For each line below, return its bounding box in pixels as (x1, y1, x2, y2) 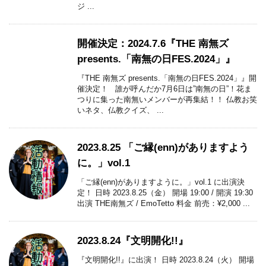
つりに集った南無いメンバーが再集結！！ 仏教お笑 (77, 94, 257, 104)
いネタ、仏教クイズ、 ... (77, 105, 164, 115)
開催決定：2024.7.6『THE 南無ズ (77, 37, 229, 49)
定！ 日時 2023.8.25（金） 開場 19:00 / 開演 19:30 (77, 188, 253, 197)
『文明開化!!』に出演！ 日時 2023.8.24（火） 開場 (77, 255, 254, 264)
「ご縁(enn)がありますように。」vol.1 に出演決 (77, 177, 245, 186)
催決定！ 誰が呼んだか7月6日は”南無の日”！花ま (77, 84, 252, 93)
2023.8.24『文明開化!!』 (77, 235, 188, 246)
